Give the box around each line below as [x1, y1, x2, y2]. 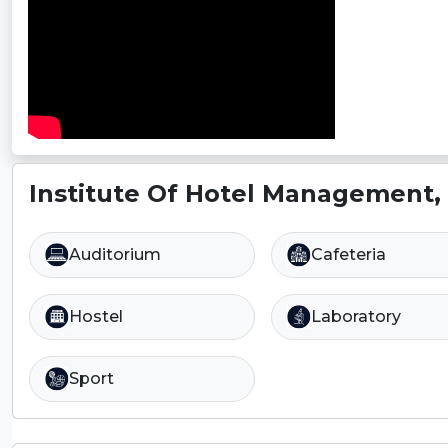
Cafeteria [310, 245, 386, 265]
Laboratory [310, 307, 401, 327]
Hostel [69, 307, 123, 327]
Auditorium [69, 245, 161, 265]
